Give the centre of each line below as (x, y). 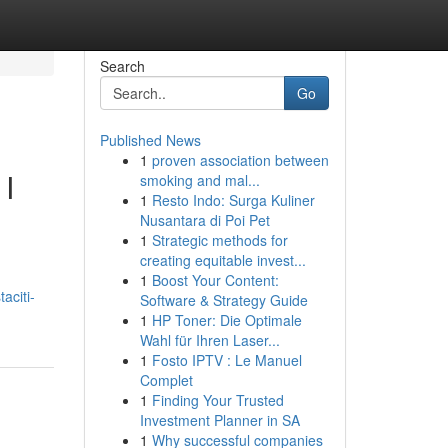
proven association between (240, 160)
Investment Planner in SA (219, 420)
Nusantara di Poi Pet (204, 220)
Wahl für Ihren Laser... (209, 340)
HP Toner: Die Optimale (226, 320)
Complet (166, 380)
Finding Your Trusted (217, 400)
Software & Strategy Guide (223, 300)
